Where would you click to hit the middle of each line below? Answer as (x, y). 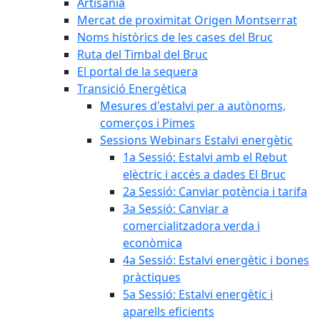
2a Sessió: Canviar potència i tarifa (215, 191)
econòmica (152, 243)
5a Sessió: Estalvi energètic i (198, 294)
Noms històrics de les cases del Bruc (175, 37)
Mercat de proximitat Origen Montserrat (187, 20)
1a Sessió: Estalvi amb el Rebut (205, 157)
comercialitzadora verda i (191, 226)
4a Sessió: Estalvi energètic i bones (216, 260)
